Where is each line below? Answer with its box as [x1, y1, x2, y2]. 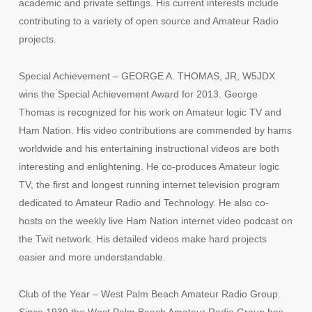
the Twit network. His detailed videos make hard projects [18, 233, 267, 244]
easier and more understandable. [18, 251, 166, 263]
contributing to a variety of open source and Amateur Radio [18, 15, 279, 26]
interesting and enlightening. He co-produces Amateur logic [18, 161, 279, 172]
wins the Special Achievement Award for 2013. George [18, 88, 258, 100]
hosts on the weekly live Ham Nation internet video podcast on [18, 215, 292, 226]
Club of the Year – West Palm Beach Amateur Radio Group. [18, 288, 281, 299]
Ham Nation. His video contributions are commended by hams [18, 125, 292, 136]
